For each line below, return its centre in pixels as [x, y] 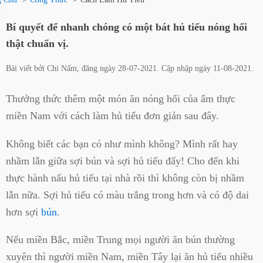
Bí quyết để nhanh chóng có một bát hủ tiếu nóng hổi [127, 27]
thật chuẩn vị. [37, 44]
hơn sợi [23, 212]
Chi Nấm [62, 69]
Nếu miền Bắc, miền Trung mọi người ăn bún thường [120, 240]
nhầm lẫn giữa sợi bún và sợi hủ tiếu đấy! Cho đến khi [123, 161]
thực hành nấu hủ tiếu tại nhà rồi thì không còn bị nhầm [125, 178]
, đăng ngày [97, 69]
